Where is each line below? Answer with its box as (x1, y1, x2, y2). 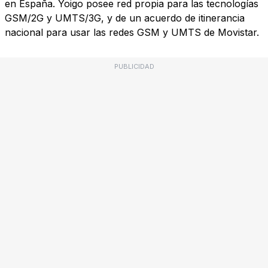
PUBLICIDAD (114, 62, 154, 71)
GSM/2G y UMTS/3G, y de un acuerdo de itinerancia (5, 12, 245, 25)
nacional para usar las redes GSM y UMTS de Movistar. (5, 26, 259, 39)
